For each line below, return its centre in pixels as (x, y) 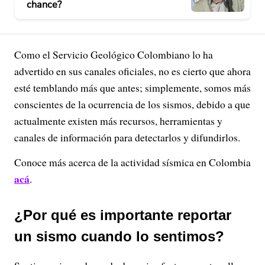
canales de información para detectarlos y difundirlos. (127, 137)
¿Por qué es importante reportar (123, 215)
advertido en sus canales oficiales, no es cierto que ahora (132, 71)
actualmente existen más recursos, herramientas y (118, 121)
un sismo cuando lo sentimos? (119, 236)
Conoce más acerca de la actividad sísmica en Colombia (132, 162)
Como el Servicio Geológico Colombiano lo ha (114, 54)
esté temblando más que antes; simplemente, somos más (132, 88)
